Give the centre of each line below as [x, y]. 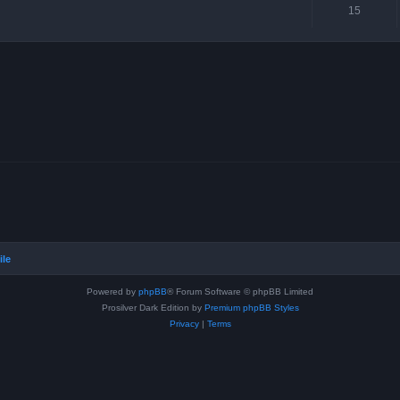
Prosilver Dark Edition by [153, 308]
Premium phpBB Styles [251, 308]
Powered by [112, 292]
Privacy [184, 324]
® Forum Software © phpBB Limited [240, 292]
